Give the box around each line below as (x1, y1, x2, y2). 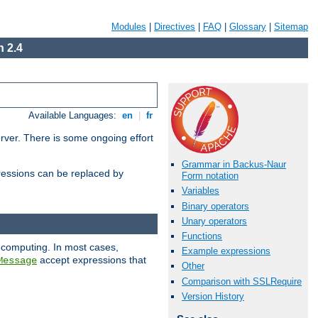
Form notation (182, 170, 238, 182)
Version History (182, 290, 244, 302)
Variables (182, 185, 219, 197)
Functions (182, 230, 222, 241)
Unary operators (182, 215, 247, 226)
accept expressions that (37, 253, 146, 265)
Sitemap (274, 21, 308, 32)
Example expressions (182, 246, 270, 257)
